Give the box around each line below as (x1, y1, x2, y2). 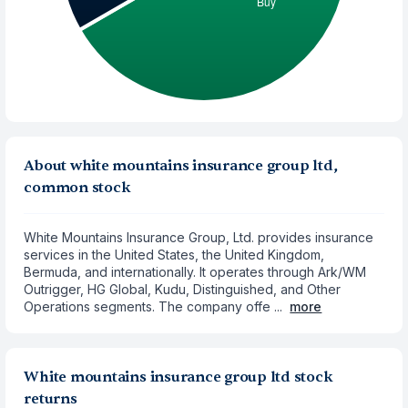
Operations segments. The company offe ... (24, 299, 283, 314)
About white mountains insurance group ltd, (24, 157, 338, 175)
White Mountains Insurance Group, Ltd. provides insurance (24, 229, 374, 245)
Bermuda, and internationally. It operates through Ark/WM (24, 264, 367, 280)
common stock (24, 178, 131, 197)
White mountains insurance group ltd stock (24, 368, 333, 386)
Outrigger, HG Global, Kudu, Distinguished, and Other (24, 281, 342, 297)
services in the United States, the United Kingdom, (24, 247, 325, 262)
